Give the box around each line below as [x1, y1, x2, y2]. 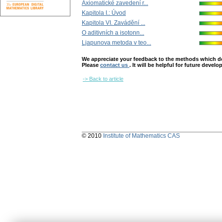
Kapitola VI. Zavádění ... [82, 19, 145, 27]
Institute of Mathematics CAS [103, 132, 180, 140]
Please [82, 62, 100, 68]
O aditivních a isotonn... [82, 29, 144, 37]
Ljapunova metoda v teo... [82, 39, 151, 47]
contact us [100, 62, 129, 68]
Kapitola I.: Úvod [82, 9, 126, 17]
